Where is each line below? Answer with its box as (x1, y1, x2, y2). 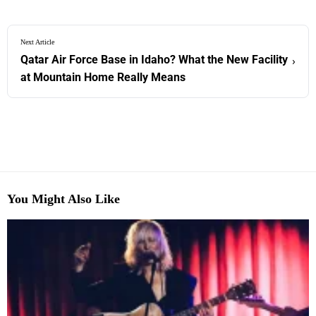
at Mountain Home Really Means (20, 70, 186, 84)
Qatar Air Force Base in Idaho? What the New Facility (20, 52, 288, 66)
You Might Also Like (7, 191, 120, 206)
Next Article (20, 37, 54, 46)
